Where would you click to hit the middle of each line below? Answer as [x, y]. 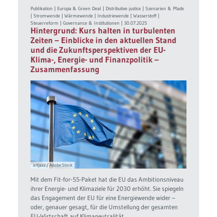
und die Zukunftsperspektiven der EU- [98, 50]
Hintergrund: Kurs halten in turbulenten [103, 31]
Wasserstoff [145, 16]
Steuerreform [45, 23]
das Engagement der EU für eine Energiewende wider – [103, 197]
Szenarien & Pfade [165, 9]
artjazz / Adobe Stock [53, 165]
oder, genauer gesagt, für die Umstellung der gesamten [104, 207]
